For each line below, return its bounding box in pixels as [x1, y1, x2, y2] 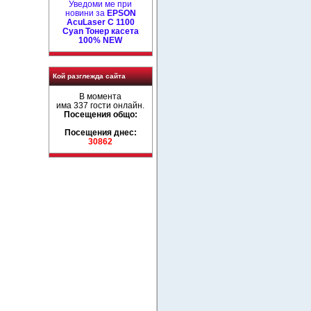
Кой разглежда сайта [52, 72, 126, 80]
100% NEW [78, 35, 122, 45]
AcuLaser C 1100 [66, 17, 135, 27]
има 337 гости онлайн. [56, 100, 144, 110]
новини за [65, 8, 107, 18]
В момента [79, 91, 121, 101]
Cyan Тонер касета [62, 26, 139, 36]
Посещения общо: [63, 109, 137, 119]
